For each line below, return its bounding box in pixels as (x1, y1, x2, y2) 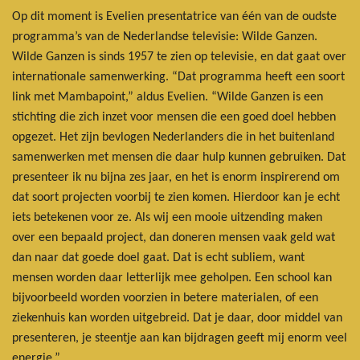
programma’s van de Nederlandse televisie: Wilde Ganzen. (12, 30, 317, 43)
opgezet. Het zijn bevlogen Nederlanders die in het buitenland (12, 130, 334, 144)
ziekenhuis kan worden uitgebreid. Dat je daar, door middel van (12, 311, 342, 325)
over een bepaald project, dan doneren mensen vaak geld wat (12, 231, 335, 244)
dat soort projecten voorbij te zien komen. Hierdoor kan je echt (12, 190, 340, 204)
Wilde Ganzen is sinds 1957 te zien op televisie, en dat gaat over (12, 50, 346, 63)
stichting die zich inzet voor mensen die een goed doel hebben (12, 110, 336, 124)
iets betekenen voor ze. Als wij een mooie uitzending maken (12, 211, 322, 224)
